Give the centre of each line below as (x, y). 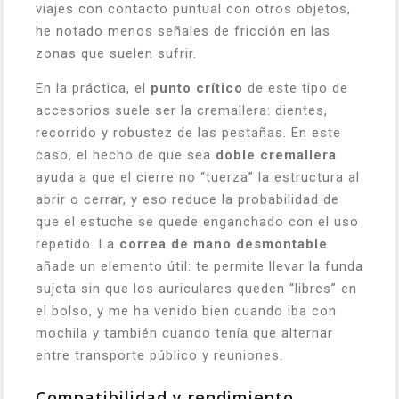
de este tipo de (296, 88)
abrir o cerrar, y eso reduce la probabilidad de (187, 199)
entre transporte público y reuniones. (159, 355)
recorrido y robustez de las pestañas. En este (188, 133)
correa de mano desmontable (224, 244)
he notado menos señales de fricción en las (183, 31)
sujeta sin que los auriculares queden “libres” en (196, 289)
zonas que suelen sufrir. (116, 53)
